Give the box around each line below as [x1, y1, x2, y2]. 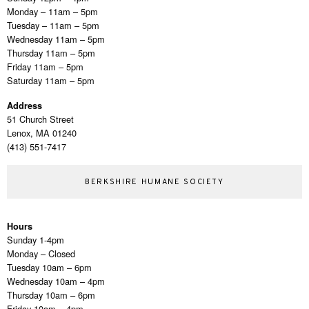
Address [7, 99, 42, 112]
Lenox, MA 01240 [7, 126, 77, 139]
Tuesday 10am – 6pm [7, 260, 92, 274]
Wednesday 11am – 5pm [7, 32, 105, 46]
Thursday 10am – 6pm [7, 288, 95, 301]
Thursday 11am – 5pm [7, 46, 95, 59]
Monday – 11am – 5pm [7, 4, 98, 18]
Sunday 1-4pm [7, 232, 64, 246]
